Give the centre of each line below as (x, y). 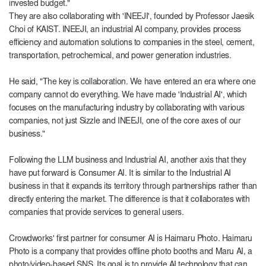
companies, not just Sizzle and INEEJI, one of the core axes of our (125, 121)
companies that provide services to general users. (96, 213)
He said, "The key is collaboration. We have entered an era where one (132, 82)
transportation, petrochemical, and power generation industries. (120, 56)
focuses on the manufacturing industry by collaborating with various (127, 108)
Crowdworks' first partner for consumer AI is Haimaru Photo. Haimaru (131, 239)
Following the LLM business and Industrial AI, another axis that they (128, 161)
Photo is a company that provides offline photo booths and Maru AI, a (131, 252)
